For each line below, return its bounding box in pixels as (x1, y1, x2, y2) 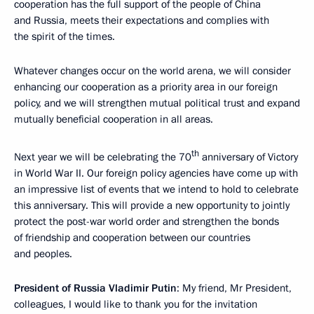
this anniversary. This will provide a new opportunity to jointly (14, 198, 289, 213)
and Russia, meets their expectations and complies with (14, 13, 269, 28)
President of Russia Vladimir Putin (14, 281, 177, 296)
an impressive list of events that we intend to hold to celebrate (14, 182, 299, 197)
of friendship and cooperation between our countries (14, 231, 250, 245)
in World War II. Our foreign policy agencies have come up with (14, 166, 298, 181)
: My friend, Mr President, (177, 281, 292, 296)
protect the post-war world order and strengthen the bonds (14, 214, 279, 229)
